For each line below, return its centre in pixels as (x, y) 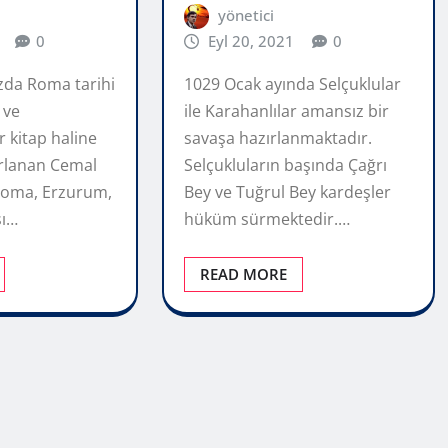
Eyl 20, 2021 (251, 41)
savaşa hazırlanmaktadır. (277, 137)
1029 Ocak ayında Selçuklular (292, 83)
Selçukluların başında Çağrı (285, 164)
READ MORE (243, 273)
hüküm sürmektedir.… (266, 218)
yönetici (246, 15)
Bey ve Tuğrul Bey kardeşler (287, 191)
